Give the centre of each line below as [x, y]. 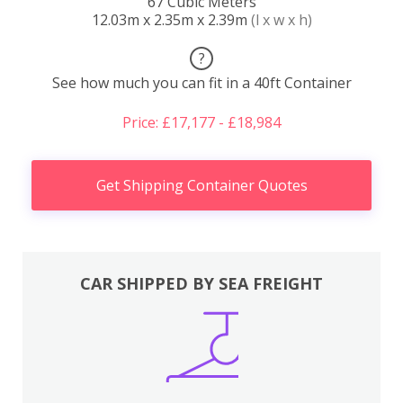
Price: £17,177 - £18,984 [201, 123]
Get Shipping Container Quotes [201, 186]
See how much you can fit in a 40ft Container [201, 83]
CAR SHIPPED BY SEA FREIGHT [201, 283]
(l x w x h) [281, 20]
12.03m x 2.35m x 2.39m [171, 20]
